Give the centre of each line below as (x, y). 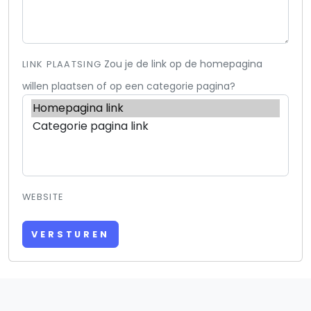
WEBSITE (43, 197)
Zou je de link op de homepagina (184, 64)
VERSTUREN (70, 234)
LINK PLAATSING (62, 65)
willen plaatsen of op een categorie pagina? (129, 86)
